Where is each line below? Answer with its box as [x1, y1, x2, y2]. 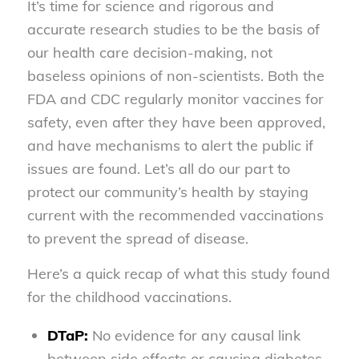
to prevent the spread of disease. [26, 229, 248, 248]
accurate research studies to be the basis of [26, 20, 320, 39]
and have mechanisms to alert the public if [26, 136, 313, 155]
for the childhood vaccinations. [26, 288, 232, 307]
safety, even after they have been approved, [26, 113, 325, 132]
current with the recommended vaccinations [26, 206, 324, 225]
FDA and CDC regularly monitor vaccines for [26, 90, 324, 109]
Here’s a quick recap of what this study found [26, 264, 330, 284]
